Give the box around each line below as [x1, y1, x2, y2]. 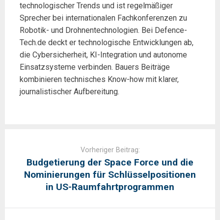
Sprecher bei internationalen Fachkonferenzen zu [20, 13, 187, 23]
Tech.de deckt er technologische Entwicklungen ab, [20, 38, 193, 48]
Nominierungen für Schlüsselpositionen [24, 169, 196, 181]
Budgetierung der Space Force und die [27, 157, 193, 168]
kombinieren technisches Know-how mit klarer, [20, 75, 179, 84]
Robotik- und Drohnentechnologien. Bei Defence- [20, 26, 187, 35]
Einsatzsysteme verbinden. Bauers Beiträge [20, 62, 170, 72]
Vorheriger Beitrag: [80, 146, 140, 155]
